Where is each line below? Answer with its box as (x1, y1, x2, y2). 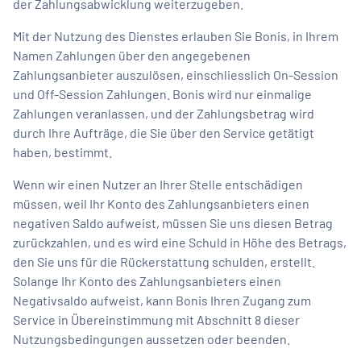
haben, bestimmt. (13, 143, 112, 160)
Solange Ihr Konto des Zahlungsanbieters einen (13, 272, 281, 288)
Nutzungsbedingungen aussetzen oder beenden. (13, 330, 290, 346)
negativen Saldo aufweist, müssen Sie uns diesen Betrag (13, 214, 333, 230)
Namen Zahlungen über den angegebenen (13, 47, 251, 63)
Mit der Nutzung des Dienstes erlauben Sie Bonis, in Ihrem (13, 27, 338, 44)
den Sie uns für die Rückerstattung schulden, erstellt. (13, 253, 315, 269)
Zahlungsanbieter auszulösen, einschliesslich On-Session (13, 66, 338, 82)
